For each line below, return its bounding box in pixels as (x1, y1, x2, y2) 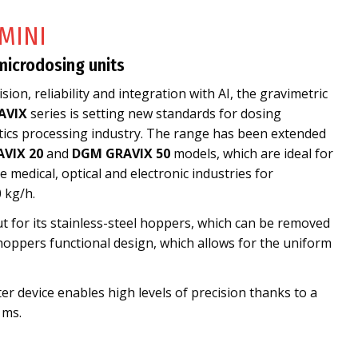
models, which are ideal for (170, 145, 334, 162)
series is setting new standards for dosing (27, 105, 282, 122)
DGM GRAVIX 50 (72, 145, 171, 162)
